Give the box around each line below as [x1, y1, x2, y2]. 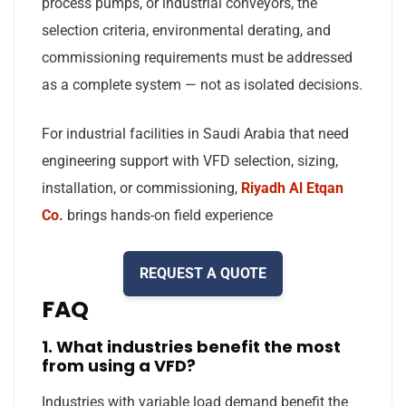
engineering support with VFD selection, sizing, [42, 151, 338, 169]
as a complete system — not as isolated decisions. [42, 75, 362, 93]
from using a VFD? [42, 353, 196, 377]
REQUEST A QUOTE [140, 264, 266, 282]
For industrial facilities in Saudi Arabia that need [42, 124, 349, 142]
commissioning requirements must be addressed [42, 48, 353, 66]
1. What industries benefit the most [42, 334, 341, 358]
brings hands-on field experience [67, 206, 273, 224]
